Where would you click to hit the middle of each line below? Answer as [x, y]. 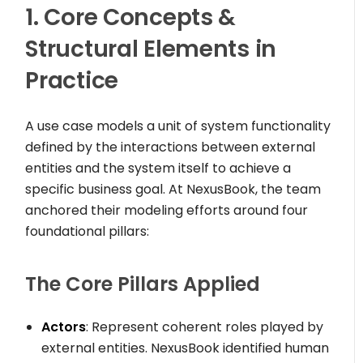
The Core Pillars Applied [143, 284]
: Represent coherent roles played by [205, 327]
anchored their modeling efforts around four [167, 211]
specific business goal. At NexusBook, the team [173, 190]
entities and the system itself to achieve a [158, 169]
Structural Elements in [151, 49]
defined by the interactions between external [171, 147]
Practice [72, 81]
